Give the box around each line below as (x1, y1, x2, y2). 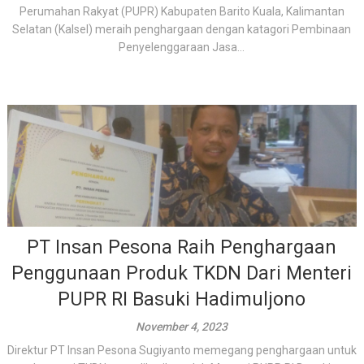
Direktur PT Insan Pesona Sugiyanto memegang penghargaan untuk (6, 344, 357, 357)
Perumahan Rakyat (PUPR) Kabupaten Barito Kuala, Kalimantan (19, 5, 344, 18)
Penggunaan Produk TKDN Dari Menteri (11, 262, 353, 284)
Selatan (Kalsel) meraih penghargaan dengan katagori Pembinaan (12, 23, 352, 36)
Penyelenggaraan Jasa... (119, 41, 245, 54)
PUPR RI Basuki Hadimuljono (58, 288, 306, 310)
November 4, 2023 (136, 320, 228, 333)
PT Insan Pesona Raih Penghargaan (27, 236, 337, 258)
